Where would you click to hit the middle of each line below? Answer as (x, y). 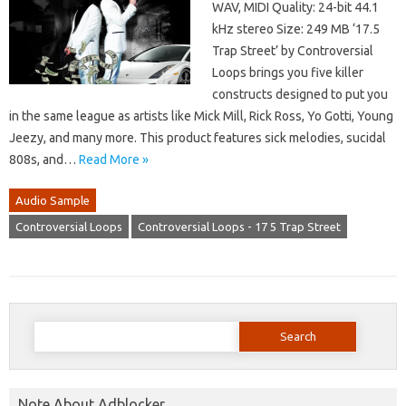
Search (50, 325)
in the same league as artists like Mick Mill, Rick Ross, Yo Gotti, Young (201, 116)
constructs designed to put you (300, 95)
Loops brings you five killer (288, 73)
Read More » (114, 160)
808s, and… (44, 160)
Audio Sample (53, 201)
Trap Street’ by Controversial (293, 51)
